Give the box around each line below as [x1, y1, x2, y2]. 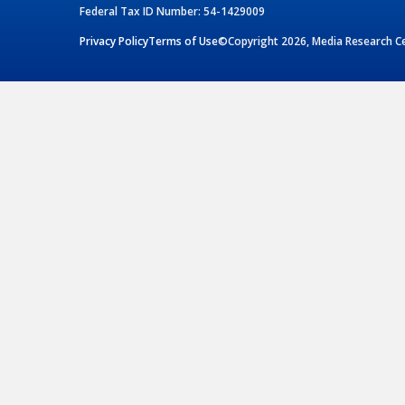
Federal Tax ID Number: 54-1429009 [80, 4, 265, 20]
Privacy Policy [80, 33, 148, 50]
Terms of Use [148, 33, 218, 50]
